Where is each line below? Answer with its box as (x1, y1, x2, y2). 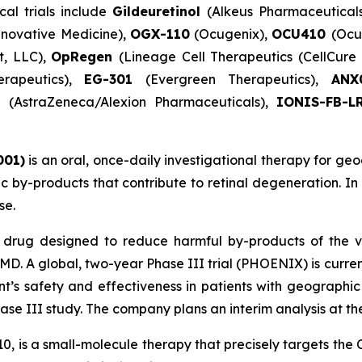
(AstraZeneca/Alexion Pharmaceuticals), (9, 94, 276, 111)
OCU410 (271, 26, 331, 43)
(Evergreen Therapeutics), (133, 71, 331, 88)
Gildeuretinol (112, 3, 208, 20)
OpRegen (51, 48, 119, 65)
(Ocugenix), (189, 26, 272, 43)
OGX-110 (129, 26, 190, 43)
